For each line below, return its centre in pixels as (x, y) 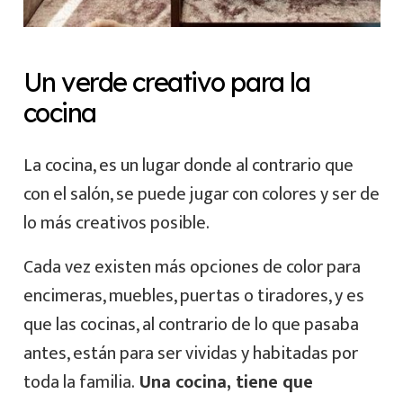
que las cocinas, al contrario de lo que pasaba (191, 324)
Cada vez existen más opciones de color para (192, 267)
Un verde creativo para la (166, 82)
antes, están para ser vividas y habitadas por (190, 353)
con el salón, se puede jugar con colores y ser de (201, 194)
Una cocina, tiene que (224, 382)
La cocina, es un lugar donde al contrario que (188, 165)
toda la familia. (79, 382)
